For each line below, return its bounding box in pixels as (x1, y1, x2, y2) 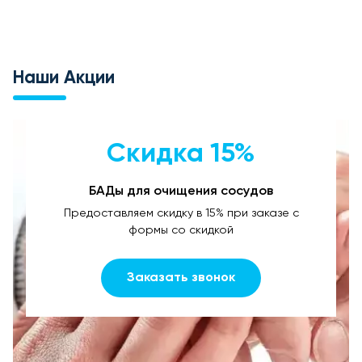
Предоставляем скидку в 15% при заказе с (63, 207, 299, 219)
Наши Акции (13, 69, 115, 87)
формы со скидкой (128, 224, 234, 236)
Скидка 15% (107, 140, 255, 168)
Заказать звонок (127, 271, 235, 284)
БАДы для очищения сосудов (89, 183, 273, 198)
